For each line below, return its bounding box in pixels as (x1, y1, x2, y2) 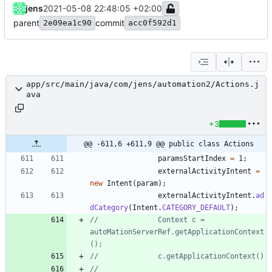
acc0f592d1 (128, 18, 177, 27)
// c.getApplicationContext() (158, 251, 264, 260)
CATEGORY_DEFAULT (162, 203, 230, 212)
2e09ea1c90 (43, 18, 92, 27)
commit (95, 17, 124, 28)
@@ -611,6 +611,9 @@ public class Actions (84, 139, 254, 148)
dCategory (90, 203, 128, 212)
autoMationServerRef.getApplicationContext (90, 227, 264, 236)
